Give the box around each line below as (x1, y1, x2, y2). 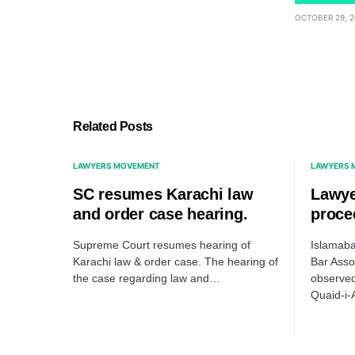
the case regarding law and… (73, 272, 220, 285)
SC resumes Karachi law (73, 185, 254, 204)
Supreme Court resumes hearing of (73, 239, 250, 252)
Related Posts (73, 120, 153, 134)
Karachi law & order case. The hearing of (73, 255, 278, 269)
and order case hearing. (73, 205, 248, 223)
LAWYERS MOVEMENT (73, 161, 160, 171)
